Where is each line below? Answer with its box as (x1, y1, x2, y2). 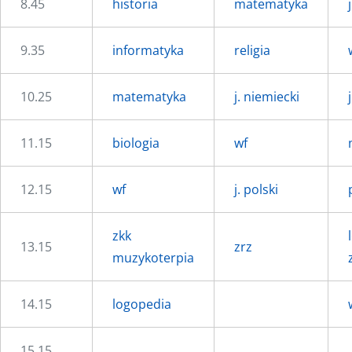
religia (234, 42, 270, 59)
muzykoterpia (112, 249, 194, 266)
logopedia (112, 295, 171, 313)
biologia (112, 134, 159, 152)
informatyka (112, 42, 184, 59)
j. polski (234, 181, 278, 198)
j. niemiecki (234, 88, 299, 105)
